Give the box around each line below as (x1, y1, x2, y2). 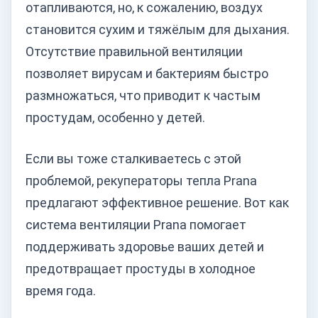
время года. (26, 283, 96, 298)
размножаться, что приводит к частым (26, 88, 261, 103)
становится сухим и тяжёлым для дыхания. (26, 22, 290, 37)
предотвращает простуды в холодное (26, 261, 256, 276)
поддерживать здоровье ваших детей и (26, 239, 264, 254)
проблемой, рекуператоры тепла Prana (26, 173, 257, 188)
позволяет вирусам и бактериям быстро (26, 66, 268, 81)
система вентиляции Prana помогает (26, 217, 246, 232)
